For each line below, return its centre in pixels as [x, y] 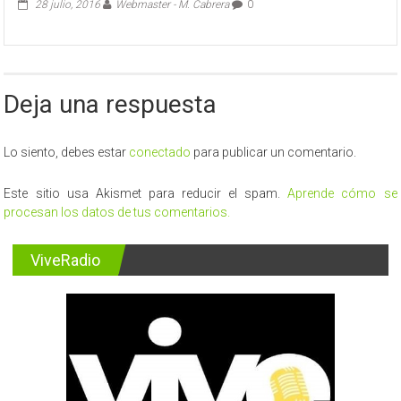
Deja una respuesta [111, 104]
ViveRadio [66, 260]
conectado [160, 152]
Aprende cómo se [342, 193]
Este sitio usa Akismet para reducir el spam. [146, 193]
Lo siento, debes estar [67, 152]
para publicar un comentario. [274, 152]
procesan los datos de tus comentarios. [117, 212]
